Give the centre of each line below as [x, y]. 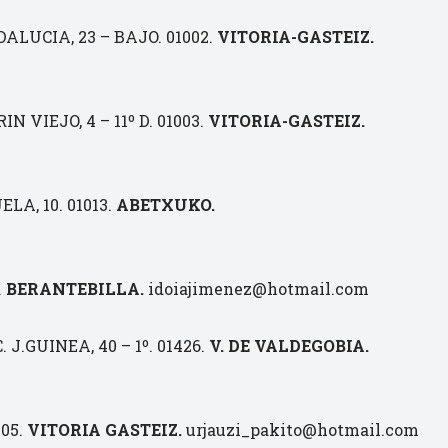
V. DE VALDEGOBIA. [289, 345]
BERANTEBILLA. [75, 288]
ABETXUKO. [165, 204]
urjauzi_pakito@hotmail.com [300, 429]
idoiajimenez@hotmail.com [256, 288]
